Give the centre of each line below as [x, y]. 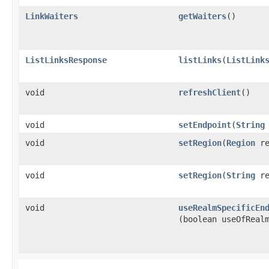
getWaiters [202, 16]
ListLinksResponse [66, 60]
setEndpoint [205, 125]
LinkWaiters [52, 16]
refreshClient [210, 92]
